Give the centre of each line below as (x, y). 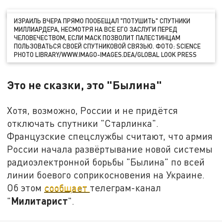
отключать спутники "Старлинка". (83, 123)
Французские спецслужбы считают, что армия (110, 136)
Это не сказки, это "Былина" (85, 85)
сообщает (67, 188)
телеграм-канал (126, 188)
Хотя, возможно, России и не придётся (93, 111)
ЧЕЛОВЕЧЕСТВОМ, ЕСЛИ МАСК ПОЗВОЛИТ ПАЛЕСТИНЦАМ (97, 37)
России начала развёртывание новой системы (110, 149)
